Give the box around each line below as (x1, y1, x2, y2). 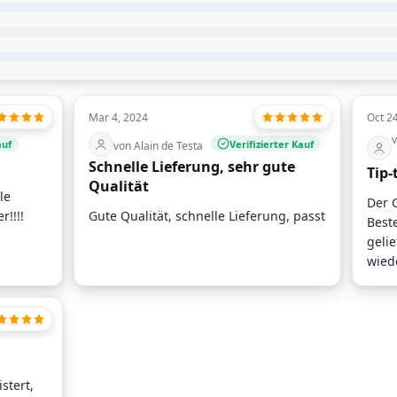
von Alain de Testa (113, 138, 204, 154)
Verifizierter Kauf (230, 136, 315, 151)
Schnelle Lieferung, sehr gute (89, 157, 296, 177)
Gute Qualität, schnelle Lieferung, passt (89, 207, 326, 225)
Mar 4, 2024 (89, 110, 149, 126)
